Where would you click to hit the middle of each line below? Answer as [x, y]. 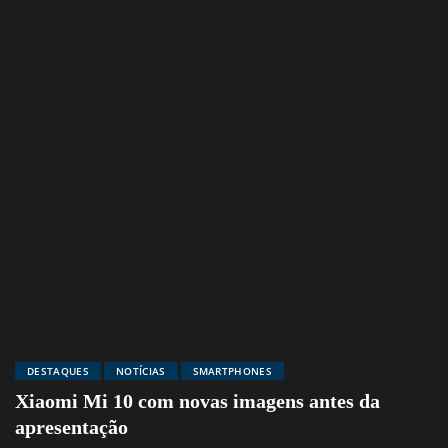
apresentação [71, 427]
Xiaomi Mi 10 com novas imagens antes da [197, 401]
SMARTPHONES [232, 371]
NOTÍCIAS [140, 371]
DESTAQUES [58, 371]
